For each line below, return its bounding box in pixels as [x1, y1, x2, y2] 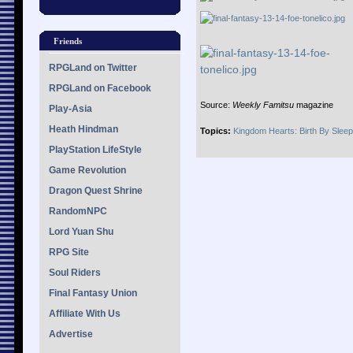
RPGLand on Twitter [49, 62, 137, 73]
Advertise [49, 329, 93, 340]
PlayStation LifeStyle [49, 144, 142, 155]
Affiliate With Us [49, 308, 121, 319]
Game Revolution [49, 165, 126, 176]
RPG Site [49, 247, 89, 258]
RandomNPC [49, 206, 107, 217]
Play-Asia [49, 103, 92, 114]
